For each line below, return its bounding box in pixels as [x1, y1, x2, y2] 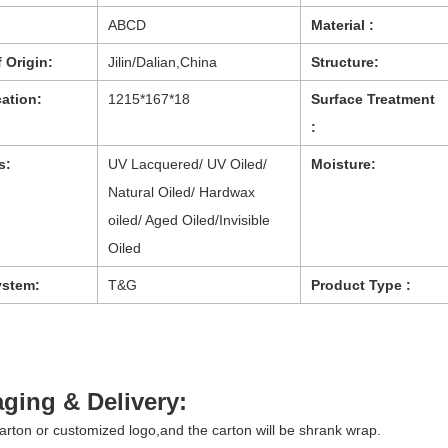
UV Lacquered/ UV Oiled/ [108, 155, 267, 172]
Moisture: [311, 155, 376, 172]
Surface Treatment [311, 90, 435, 107]
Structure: [311, 53, 379, 70]
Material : [311, 16, 374, 33]
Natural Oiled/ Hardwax [108, 183, 255, 200]
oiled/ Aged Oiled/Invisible [108, 211, 270, 228]
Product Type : [311, 276, 411, 293]
